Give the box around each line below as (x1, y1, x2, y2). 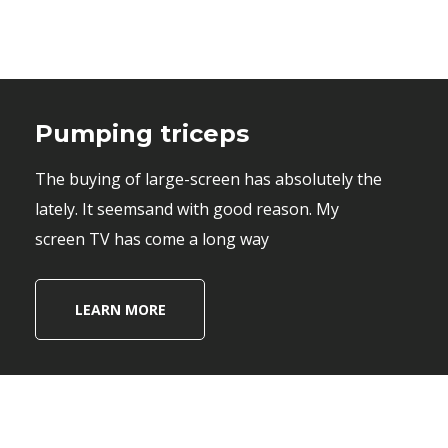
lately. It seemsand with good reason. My (35, 198, 339, 220)
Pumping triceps (35, 119, 249, 148)
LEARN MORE (74, 300, 166, 319)
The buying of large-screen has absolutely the (35, 168, 382, 190)
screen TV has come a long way (35, 228, 269, 250)
